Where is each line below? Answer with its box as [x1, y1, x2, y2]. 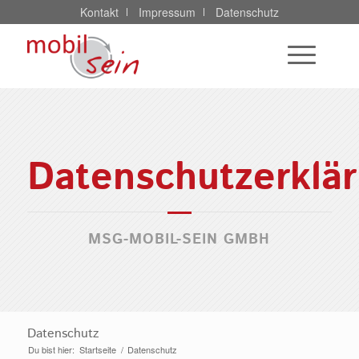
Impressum [138, 4, 196, 20]
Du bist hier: [27, 343, 75, 356]
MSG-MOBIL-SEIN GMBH [88, 229, 271, 250]
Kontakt [79, 4, 119, 20]
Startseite [79, 343, 116, 356]
